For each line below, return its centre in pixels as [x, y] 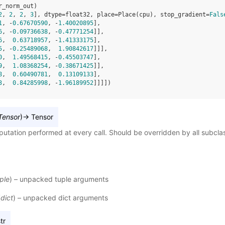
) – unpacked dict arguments [60, 198]
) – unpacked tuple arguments [59, 179]
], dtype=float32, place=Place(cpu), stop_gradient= [122, 15]
